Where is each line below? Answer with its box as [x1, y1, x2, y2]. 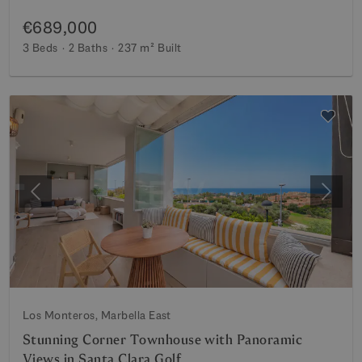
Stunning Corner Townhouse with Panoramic [23, 331, 303, 348]
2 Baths [68, 40, 108, 55]
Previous [34, 191, 84, 208]
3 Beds [23, 40, 58, 55]
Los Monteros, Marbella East [23, 308, 171, 322]
